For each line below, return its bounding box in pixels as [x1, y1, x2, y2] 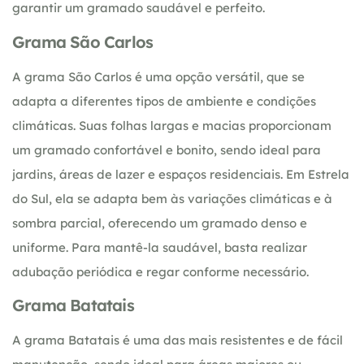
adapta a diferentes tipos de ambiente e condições [12, 93, 316, 109]
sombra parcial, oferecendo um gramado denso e [12, 214, 307, 231]
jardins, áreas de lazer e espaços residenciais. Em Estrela [12, 166, 349, 182]
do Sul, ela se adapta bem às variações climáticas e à [12, 190, 332, 206]
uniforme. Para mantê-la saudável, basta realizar [12, 239, 307, 255]
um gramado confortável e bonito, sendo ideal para [12, 141, 321, 158]
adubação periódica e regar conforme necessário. [12, 263, 309, 279]
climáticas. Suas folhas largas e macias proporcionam [12, 117, 331, 133]
